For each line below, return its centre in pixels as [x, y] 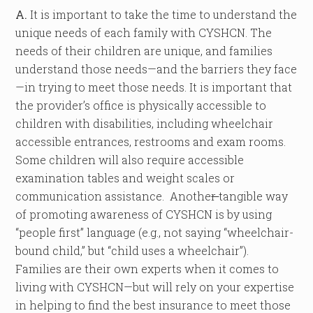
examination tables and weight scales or [125, 178]
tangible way [254, 196]
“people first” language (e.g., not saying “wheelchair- [155, 232]
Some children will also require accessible [130, 160]
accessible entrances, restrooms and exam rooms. [151, 141]
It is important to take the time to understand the [162, 14]
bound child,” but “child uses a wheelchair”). [132, 250]
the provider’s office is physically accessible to [141, 105]
